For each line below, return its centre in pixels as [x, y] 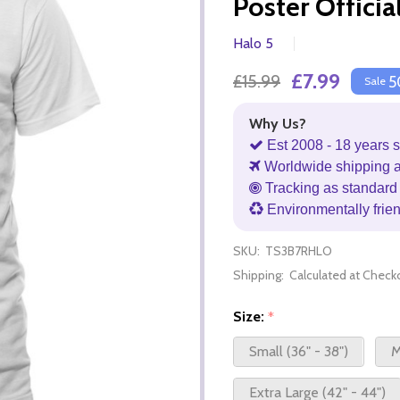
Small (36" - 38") [299, 352]
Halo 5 [253, 43]
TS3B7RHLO [299, 250]
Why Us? [278, 123]
